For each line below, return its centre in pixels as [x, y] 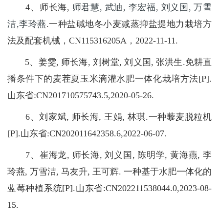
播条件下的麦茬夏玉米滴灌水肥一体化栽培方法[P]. [109, 79]
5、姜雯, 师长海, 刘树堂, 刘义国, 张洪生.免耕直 [109, 62]
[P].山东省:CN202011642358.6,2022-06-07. [87, 134]
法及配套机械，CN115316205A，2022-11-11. [93, 41]
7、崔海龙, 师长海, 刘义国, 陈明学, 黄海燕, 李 [109, 155]
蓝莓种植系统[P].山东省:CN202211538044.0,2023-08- [109, 188]
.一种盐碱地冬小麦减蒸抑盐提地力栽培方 [129, 24]
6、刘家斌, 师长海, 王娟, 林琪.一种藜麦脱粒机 [109, 117]
